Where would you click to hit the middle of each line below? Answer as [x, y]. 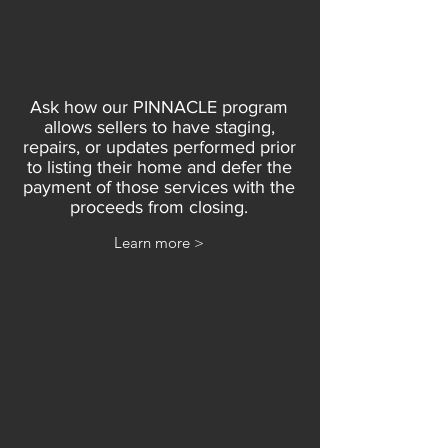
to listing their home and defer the [159, 167]
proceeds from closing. [159, 207]
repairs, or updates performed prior [159, 147]
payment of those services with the [159, 187]
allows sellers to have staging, [159, 127]
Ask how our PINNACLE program [159, 107]
